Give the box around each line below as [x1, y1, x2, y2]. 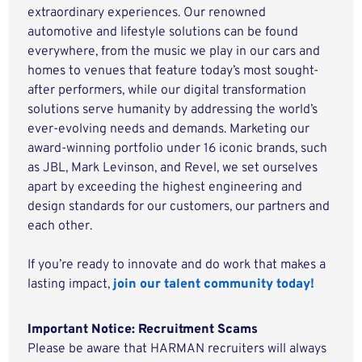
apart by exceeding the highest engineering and [27, 179, 303, 196]
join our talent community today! [113, 276, 315, 293]
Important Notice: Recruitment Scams [27, 322, 259, 338]
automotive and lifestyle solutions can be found [27, 24, 299, 40]
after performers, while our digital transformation [27, 82, 307, 99]
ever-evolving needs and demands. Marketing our [27, 121, 310, 137]
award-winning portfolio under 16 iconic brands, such [27, 141, 328, 157]
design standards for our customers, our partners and [27, 199, 330, 215]
